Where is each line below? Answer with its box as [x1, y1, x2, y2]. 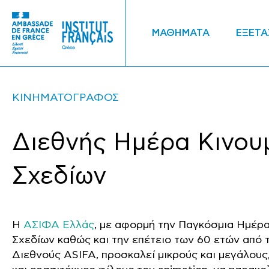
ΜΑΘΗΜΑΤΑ [151, 27, 210, 39]
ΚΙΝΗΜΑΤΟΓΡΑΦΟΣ [12, 91, 119, 104]
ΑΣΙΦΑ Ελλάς [23, 219, 94, 231]
